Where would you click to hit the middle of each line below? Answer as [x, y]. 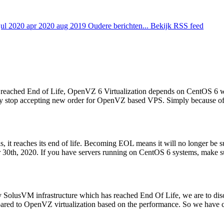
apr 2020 [41, 26]
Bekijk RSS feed [177, 26]
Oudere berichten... [119, 26]
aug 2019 [72, 26]
